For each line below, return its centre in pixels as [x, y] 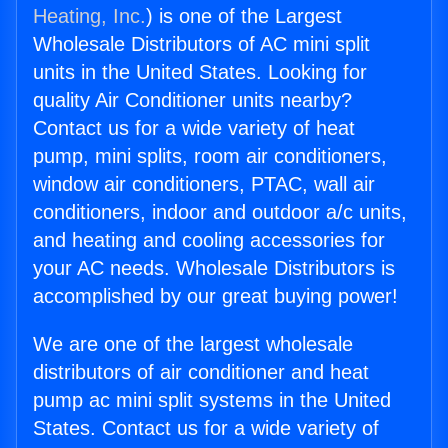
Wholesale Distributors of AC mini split [201, 44]
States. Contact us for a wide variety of [206, 428]
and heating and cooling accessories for [209, 240]
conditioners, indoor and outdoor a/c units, [220, 212]
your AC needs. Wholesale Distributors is [214, 268]
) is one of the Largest [244, 16]
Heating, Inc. [89, 16]
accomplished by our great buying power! [215, 296]
